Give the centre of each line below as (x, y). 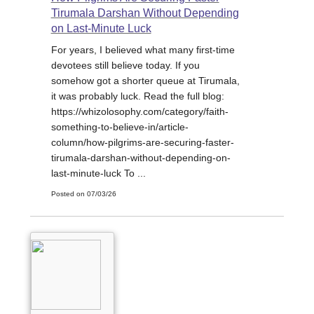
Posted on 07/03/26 (83, 194)
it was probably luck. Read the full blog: (137, 96)
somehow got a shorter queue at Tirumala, (145, 81)
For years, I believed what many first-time (143, 50)
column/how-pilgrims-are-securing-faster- (142, 143)
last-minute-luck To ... (98, 173)
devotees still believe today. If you (125, 66)
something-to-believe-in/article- (120, 127)
